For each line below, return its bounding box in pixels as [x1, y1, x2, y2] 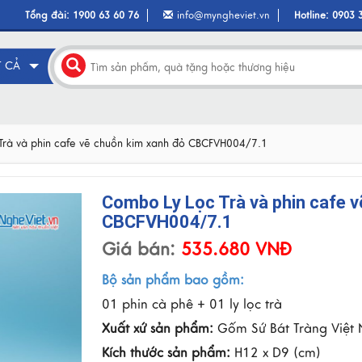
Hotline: [294, 9, 333, 22]
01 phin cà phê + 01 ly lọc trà [101, 297, 282, 313]
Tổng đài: [25, 9, 74, 22]
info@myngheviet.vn [177, 9, 271, 22]
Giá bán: [101, 238, 175, 260]
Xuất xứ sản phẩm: [101, 321, 213, 337]
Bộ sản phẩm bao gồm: [101, 272, 244, 288]
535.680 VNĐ [175, 238, 292, 260]
